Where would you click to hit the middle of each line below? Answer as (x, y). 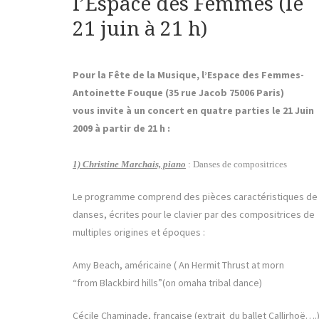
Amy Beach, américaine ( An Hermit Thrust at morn (178, 265)
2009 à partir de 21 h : (121, 129)
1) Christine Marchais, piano (129, 164)
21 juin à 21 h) (140, 29)
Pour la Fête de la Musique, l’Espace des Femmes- (188, 75)
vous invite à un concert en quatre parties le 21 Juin (193, 111)
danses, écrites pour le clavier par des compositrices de (194, 215)
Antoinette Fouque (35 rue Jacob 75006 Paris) (178, 93)
